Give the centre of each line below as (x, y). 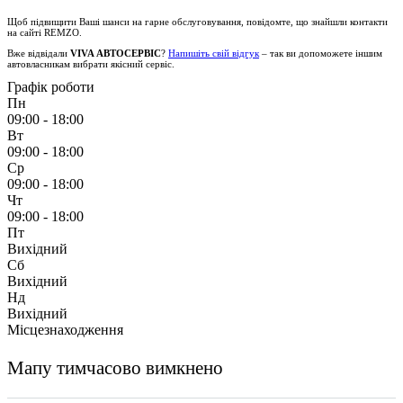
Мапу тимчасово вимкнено (115, 367)
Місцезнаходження (65, 330)
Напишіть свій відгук (214, 53)
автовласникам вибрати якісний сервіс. (91, 63)
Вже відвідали (39, 53)
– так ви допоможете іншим (321, 53)
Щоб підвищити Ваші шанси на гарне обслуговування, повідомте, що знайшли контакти (197, 21)
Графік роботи (51, 87)
